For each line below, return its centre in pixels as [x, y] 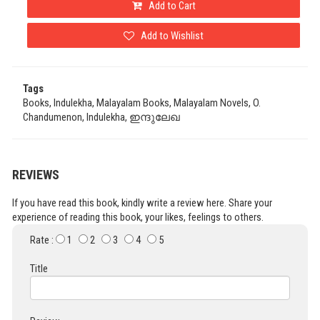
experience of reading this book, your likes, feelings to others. [138, 217]
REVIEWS [36, 175]
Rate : [43, 240]
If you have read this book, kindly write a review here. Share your [142, 203]
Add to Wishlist [171, 35]
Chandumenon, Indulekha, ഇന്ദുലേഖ [101, 117]
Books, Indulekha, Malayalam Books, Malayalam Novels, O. [142, 103]
